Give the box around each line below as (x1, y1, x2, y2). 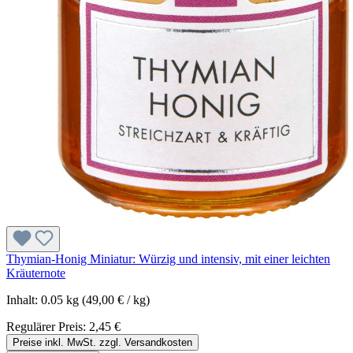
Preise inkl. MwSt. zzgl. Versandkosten (13, 336, 192, 349)
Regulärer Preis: (6, 320, 89, 334)
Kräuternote (6, 266, 65, 281)
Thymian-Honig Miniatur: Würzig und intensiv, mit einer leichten (6, 252, 330, 266)
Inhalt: (6, 293, 41, 307)
